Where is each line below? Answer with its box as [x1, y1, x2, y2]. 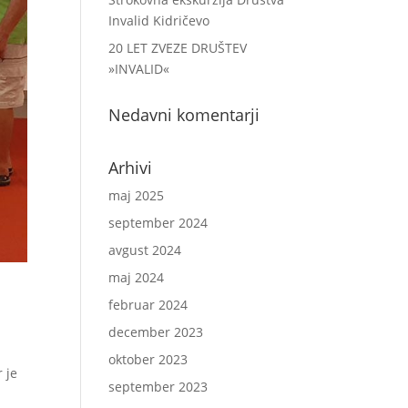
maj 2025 [108, 187, 165, 204]
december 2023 [108, 323, 204, 341]
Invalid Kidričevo [108, 12, 210, 29]
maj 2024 [108, 269, 165, 286]
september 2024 [108, 214, 209, 231]
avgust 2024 [108, 241, 182, 259]
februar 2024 [108, 296, 189, 313]
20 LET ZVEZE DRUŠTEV [108, 39, 248, 56]
